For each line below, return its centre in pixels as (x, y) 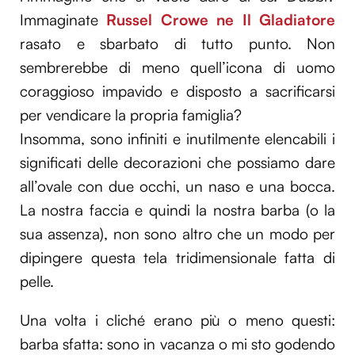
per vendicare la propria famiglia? (131, 115)
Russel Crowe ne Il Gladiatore (221, 20)
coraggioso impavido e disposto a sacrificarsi (177, 92)
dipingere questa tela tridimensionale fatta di (177, 258)
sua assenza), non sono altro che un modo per (177, 234)
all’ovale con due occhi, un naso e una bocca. (177, 187)
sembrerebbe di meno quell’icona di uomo (177, 68)
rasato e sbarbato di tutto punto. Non (177, 44)
